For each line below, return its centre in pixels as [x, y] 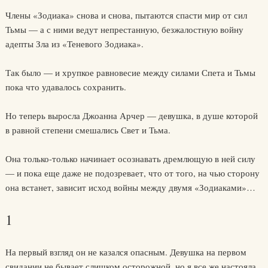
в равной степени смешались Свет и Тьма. [88, 130]
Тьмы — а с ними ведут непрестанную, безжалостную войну [124, 29]
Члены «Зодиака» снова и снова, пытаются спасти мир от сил [126, 15]
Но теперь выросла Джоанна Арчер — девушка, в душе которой [131, 115]
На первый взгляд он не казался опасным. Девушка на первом [126, 252]
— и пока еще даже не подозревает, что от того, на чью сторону [132, 173]
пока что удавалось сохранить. [66, 87]
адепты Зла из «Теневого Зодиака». [74, 44]
